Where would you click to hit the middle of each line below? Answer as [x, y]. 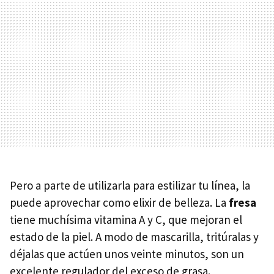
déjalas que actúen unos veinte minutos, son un [127, 254]
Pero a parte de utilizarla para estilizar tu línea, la [130, 185]
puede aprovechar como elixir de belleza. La [119, 202]
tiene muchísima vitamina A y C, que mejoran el [126, 220]
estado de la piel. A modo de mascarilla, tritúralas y [134, 237]
